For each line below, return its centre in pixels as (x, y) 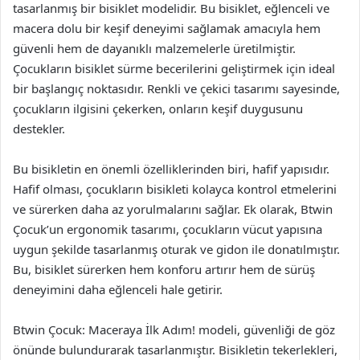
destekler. (39, 129)
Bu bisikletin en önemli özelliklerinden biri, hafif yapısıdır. (171, 169)
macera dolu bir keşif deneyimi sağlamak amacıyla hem (167, 28)
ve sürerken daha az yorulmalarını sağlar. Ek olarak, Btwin (173, 209)
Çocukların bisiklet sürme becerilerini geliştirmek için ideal (174, 68)
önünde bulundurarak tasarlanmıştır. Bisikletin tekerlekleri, (175, 350)
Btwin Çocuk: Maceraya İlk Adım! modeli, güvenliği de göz (174, 329)
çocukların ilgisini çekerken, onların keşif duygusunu (158, 108)
